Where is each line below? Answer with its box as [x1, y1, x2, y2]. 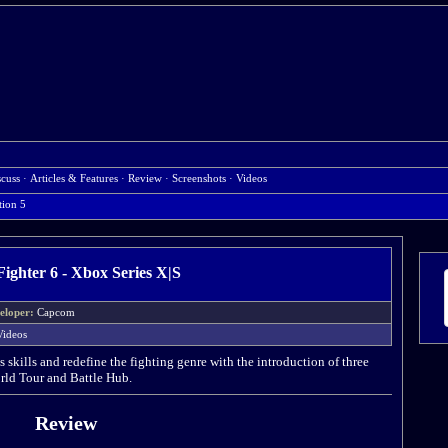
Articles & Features [30, 173, 118, 184]
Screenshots [172, 173, 226, 184]
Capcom [37, 307, 84, 318]
